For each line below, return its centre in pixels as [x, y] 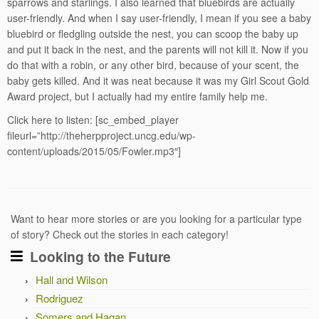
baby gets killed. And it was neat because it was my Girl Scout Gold [158, 80]
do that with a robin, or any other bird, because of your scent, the [153, 65]
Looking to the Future [100, 256]
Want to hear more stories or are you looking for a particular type [156, 219]
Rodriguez [59, 298]
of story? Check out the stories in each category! [120, 234]
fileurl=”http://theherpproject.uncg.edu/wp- [101, 135]
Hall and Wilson [72, 279]
